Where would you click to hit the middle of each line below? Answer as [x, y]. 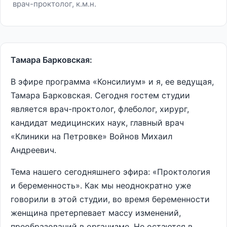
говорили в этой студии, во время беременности [110, 199]
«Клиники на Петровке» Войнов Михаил [91, 136]
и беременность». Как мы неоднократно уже [101, 185]
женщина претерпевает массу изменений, [96, 213]
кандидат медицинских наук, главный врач [97, 123]
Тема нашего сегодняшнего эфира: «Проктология [110, 172]
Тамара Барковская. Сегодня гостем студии [100, 95]
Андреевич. [33, 150]
